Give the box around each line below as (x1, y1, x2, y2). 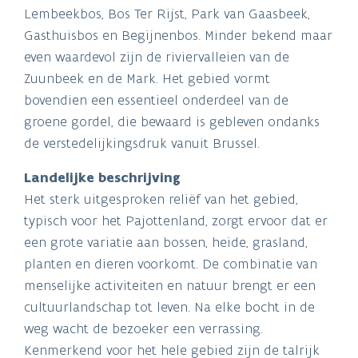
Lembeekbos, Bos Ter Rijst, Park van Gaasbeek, (24, 4, 310, 22)
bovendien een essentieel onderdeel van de (24, 90, 288, 109)
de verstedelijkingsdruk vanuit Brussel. (24, 133, 260, 152)
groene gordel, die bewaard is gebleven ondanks (24, 112, 320, 130)
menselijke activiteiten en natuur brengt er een (24, 276, 316, 294)
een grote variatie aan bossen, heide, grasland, (24, 233, 308, 251)
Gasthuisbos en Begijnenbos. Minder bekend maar (24, 26, 332, 44)
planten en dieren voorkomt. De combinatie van (24, 254, 317, 272)
